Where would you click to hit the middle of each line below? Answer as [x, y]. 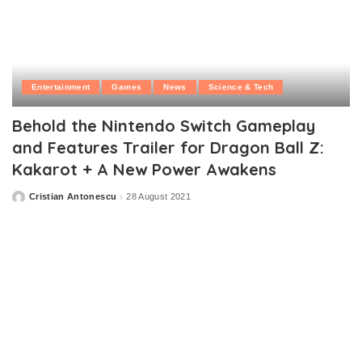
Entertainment [61, 86]
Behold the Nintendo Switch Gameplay [164, 125]
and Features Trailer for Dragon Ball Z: [168, 147]
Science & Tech [241, 86]
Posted [27, 200]
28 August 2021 [159, 197]
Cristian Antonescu [73, 197]
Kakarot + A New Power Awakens [144, 169]
